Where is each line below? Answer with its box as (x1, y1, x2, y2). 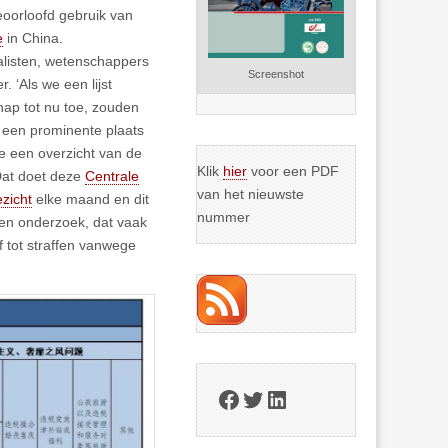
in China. (3, 30, 63, 47)
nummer (197, 209, 251, 226)
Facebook (216, 384, 321, 412)
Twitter (240, 384, 312, 412)
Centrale (85, 168, 139, 185)
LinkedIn (264, 384, 354, 412)
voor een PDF (247, 163, 340, 180)
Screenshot (248, 68, 305, 81)
